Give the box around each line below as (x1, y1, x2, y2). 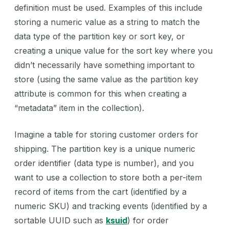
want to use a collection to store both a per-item (14, 172, 202, 182)
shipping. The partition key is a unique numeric (14, 143, 195, 154)
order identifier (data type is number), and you (14, 157, 194, 168)
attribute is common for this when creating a (14, 88, 187, 99)
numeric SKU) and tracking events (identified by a (14, 200, 207, 211)
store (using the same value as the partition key (14, 74, 198, 84)
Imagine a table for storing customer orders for (14, 129, 198, 140)
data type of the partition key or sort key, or (14, 31, 185, 41)
